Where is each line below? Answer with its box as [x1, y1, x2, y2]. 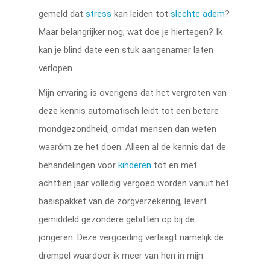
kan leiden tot [111, 8, 171, 19]
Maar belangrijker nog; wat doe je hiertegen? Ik [39, 26, 223, 37]
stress [86, 8, 112, 19]
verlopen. [39, 62, 75, 74]
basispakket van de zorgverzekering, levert [39, 195, 207, 207]
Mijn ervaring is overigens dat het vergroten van [39, 87, 227, 98]
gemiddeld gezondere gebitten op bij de [39, 213, 195, 225]
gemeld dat [39, 8, 86, 19]
